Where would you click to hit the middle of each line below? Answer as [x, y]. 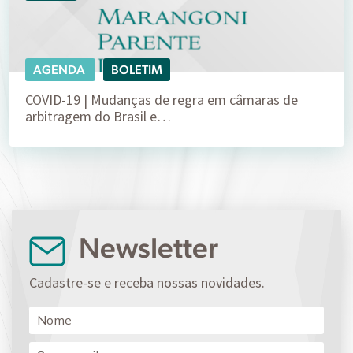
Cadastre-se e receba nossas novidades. [147, 282]
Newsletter [146, 248]
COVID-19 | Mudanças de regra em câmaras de [162, 100]
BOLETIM [137, 70]
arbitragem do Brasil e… [98, 117]
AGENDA [60, 70]
